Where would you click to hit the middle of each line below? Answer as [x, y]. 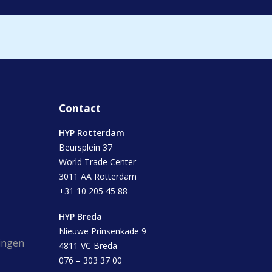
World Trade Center [97, 162]
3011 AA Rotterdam [98, 176]
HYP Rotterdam [92, 133]
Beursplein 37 [86, 147]
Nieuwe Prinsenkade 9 [103, 231]
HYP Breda [80, 216]
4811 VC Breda [88, 246]
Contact [80, 108]
